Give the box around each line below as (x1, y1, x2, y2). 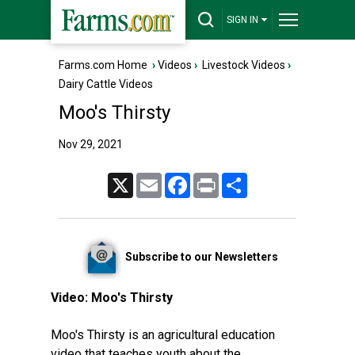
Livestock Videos (202, 59, 285, 71)
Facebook (190, 174, 232, 185)
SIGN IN (227, 14, 258, 25)
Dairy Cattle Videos (59, 78, 153, 90)
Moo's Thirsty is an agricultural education (51, 327, 275, 342)
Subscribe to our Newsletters (124, 250, 278, 263)
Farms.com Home (59, 59, 147, 71)
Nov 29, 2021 (59, 138, 123, 151)
